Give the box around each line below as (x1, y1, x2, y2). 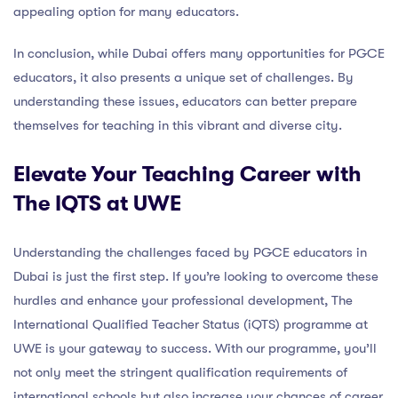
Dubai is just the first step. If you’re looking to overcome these (13, 267, 378, 284)
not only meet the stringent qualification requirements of (13, 363, 347, 380)
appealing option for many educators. (13, 3, 239, 20)
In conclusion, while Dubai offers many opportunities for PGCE (13, 44, 385, 61)
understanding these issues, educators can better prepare (13, 92, 357, 109)
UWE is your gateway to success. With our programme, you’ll (13, 339, 377, 356)
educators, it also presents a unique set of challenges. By (13, 68, 354, 85)
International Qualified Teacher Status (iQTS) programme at (13, 315, 368, 332)
